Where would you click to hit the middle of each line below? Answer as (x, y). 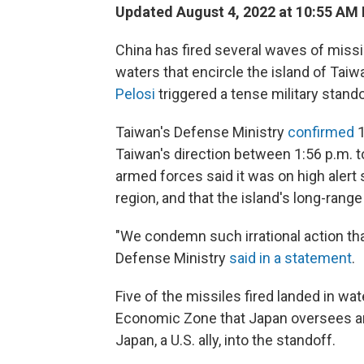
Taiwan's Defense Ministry (201, 132)
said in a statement (290, 258)
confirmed (321, 132)
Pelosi (135, 94)
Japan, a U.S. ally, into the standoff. (225, 340)
